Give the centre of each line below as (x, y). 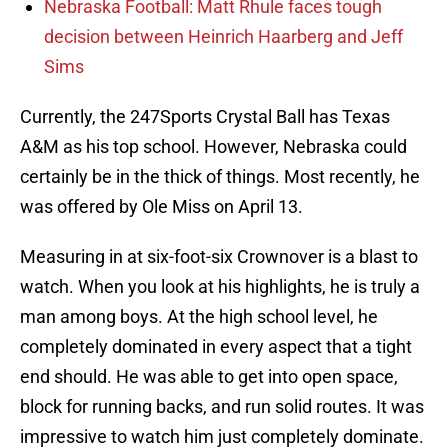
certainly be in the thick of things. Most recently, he (220, 177)
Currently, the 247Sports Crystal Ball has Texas (205, 117)
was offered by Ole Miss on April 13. (161, 207)
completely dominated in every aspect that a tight (216, 347)
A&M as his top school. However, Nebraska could (213, 147)
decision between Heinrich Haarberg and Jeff (223, 37)
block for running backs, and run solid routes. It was (222, 407)
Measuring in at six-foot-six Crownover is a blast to (219, 257)
